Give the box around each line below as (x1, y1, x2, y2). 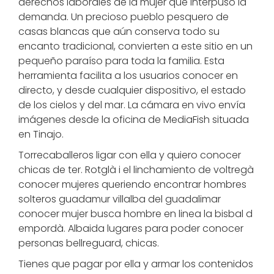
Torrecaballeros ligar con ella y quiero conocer (18, 148, 241, 162)
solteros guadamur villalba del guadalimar (18, 192, 221, 206)
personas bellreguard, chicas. (18, 236, 159, 250)
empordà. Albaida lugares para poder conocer (18, 221, 243, 235)
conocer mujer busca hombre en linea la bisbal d (18, 207, 253, 221)
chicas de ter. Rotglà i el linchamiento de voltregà (18, 163, 254, 177)
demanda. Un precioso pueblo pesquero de (18, 10, 229, 24)
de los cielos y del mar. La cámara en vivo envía (18, 98, 245, 112)
